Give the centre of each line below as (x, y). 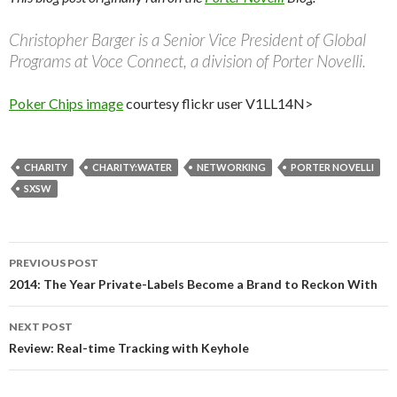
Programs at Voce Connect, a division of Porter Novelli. (187, 61)
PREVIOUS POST (54, 263)
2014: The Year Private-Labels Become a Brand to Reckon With (193, 284)
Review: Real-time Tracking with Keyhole (129, 348)
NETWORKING (231, 167)
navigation (64, 287)
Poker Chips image (66, 103)
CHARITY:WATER (132, 167)
